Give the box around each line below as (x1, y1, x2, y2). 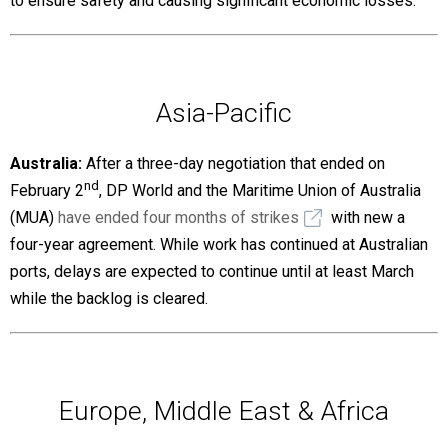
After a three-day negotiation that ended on (82, 153, 385, 173)
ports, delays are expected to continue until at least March (10, 261, 414, 281)
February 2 (10, 180, 84, 200)
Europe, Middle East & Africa (59, 394, 389, 427)
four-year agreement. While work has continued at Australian (10, 234, 428, 254)
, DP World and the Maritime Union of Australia (99, 180, 421, 200)
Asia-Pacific (156, 96, 292, 129)
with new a (327, 207, 405, 227)
